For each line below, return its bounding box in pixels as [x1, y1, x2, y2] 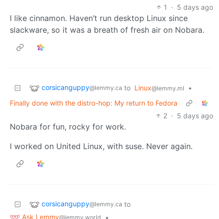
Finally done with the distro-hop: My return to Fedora [10, 99, 177, 108]
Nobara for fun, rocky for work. [10, 122, 126, 132]
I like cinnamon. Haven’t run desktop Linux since [10, 13, 188, 23]
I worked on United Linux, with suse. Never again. [10, 141, 193, 152]
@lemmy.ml [152, 85, 184, 92]
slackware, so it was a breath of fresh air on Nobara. [10, 25, 204, 35]
